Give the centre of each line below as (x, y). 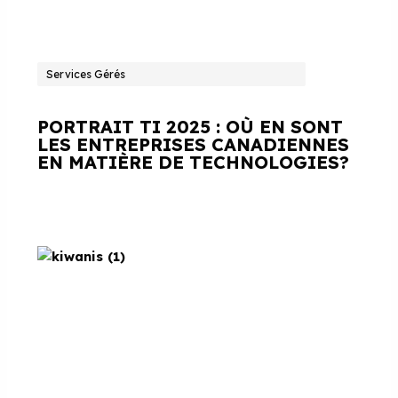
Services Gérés (86, 74)
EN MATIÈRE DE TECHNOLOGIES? (194, 162)
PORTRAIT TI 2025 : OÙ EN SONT (191, 126)
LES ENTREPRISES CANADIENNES (194, 144)
